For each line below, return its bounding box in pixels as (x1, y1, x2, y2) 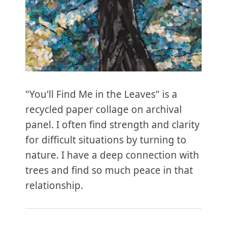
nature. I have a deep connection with (25, 148, 199, 162)
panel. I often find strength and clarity (25, 118, 200, 132)
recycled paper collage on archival (25, 103, 182, 117)
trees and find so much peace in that (25, 164, 193, 177)
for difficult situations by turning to (25, 133, 186, 147)
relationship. (25, 179, 83, 193)
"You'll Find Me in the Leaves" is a (25, 88, 177, 101)
